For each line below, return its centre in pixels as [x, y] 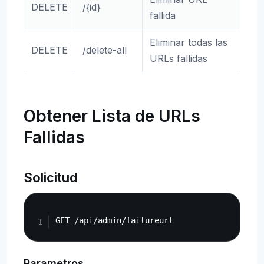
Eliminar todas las [189, 42]
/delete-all [105, 50]
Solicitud [50, 177]
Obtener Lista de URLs [112, 116]
